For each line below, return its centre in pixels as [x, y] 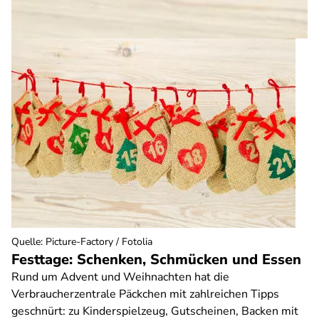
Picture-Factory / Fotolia [99, 242]
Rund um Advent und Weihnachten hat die [120, 277]
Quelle [26, 242]
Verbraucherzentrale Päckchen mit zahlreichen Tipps [145, 294]
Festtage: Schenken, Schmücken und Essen [156, 260]
